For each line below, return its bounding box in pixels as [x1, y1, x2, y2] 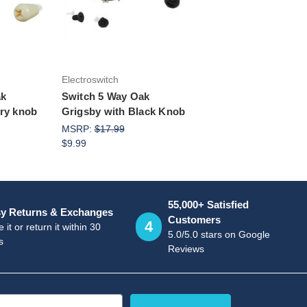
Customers [168, 213, 221, 225]
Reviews [168, 243, 205, 254]
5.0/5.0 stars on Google [168, 228, 271, 240]
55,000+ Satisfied [168, 198, 249, 210]
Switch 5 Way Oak [61, 90, 150, 102]
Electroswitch [61, 73, 119, 85]
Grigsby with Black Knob [61, 105, 186, 117]
